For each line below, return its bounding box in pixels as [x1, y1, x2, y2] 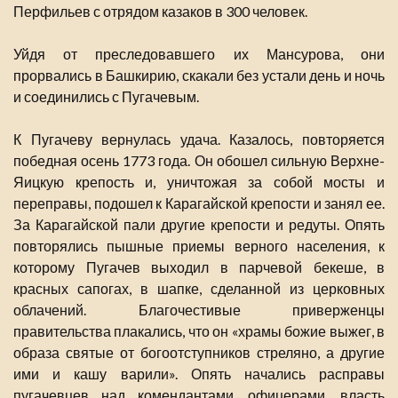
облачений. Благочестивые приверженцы [13, 301, 385, 319]
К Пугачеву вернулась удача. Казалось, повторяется [13, 131, 385, 148]
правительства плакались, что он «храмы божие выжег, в [13, 322, 385, 340]
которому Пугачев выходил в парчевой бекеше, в [13, 259, 385, 276]
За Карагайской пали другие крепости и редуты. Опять [13, 216, 385, 234]
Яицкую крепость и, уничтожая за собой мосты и [13, 173, 385, 191]
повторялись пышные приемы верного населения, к [13, 237, 385, 255]
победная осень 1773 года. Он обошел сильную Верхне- [13, 152, 385, 170]
